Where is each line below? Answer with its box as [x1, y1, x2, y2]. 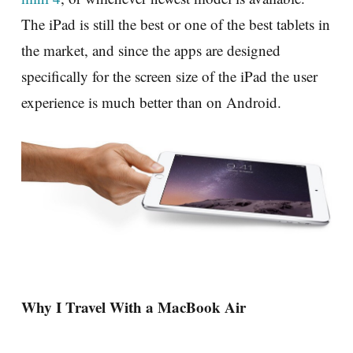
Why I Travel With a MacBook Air [21, 295, 246, 318]
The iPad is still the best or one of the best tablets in [21, 13, 330, 34]
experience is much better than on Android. [21, 91, 281, 112]
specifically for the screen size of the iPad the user [21, 65, 318, 86]
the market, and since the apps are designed [21, 39, 281, 60]
